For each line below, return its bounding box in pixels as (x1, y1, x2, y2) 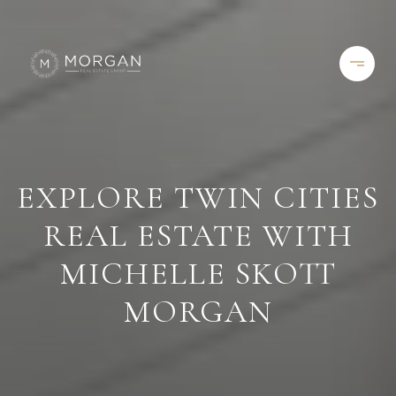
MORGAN (123, 293, 273, 331)
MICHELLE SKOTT (59, 255, 337, 293)
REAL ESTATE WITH (42, 217, 354, 255)
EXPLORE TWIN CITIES (17, 179, 379, 217)
